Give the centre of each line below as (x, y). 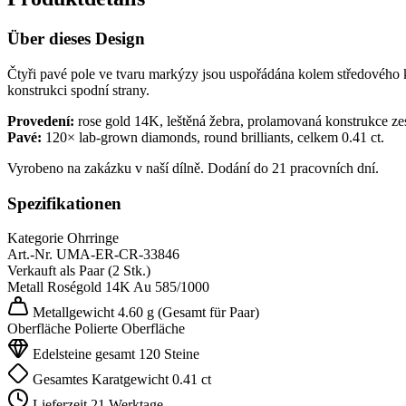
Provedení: (41, 121)
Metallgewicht (72, 313)
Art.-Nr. (30, 255)
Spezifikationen (64, 203)
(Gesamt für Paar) (208, 313)
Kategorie (35, 238)
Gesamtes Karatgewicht (99, 380)
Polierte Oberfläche (130, 329)
